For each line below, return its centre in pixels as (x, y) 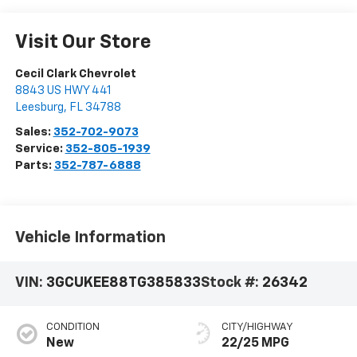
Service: (40, 148)
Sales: (34, 131)
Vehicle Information (90, 238)
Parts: (34, 165)
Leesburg (39, 107)
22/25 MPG (255, 344)
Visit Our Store (83, 42)
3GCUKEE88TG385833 (123, 283)
